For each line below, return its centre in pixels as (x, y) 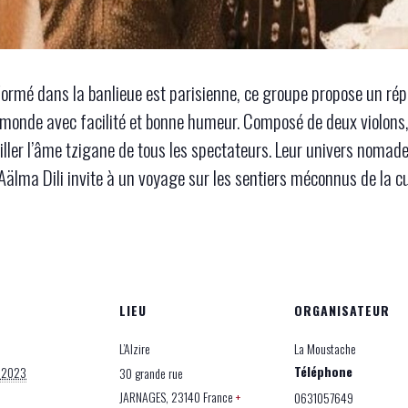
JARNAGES (143, 396)
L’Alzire (135, 348)
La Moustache (325, 348)
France (218, 396)
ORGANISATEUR (342, 310)
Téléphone (323, 371)
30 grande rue (151, 372)
